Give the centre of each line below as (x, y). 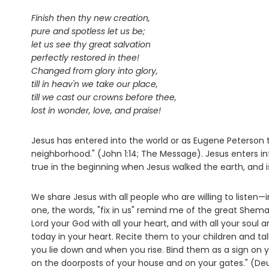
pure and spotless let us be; (88, 32)
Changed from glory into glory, (95, 71)
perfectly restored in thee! (85, 58)
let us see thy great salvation (91, 45)
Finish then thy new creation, (91, 18)
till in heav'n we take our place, (95, 84)
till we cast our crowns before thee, (104, 98)
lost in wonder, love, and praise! (96, 111)
